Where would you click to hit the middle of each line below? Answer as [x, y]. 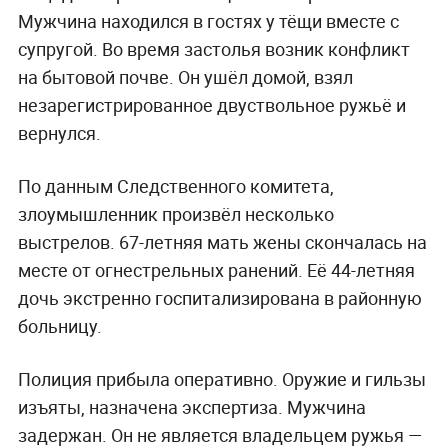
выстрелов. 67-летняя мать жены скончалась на [222, 241]
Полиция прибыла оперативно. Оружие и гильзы [221, 378]
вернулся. [59, 132]
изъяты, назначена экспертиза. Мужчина [191, 406]
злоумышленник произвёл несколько [175, 213]
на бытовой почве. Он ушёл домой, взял [185, 76]
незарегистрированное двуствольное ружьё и [211, 104]
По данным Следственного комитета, [175, 185]
